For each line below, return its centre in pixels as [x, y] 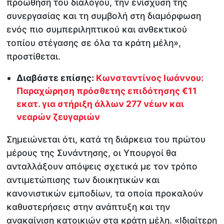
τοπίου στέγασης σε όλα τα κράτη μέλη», [94, 42]
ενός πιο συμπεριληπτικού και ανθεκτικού [97, 29]
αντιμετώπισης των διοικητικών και [83, 179]
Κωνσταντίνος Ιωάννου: [150, 78]
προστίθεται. [34, 56]
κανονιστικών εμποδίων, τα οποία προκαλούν [105, 193]
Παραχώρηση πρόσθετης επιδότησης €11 [107, 91]
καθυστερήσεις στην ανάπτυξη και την [88, 206]
